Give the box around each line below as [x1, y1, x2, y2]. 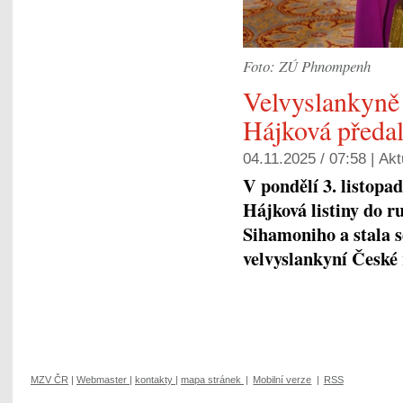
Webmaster [76, 373, 127, 385]
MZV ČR [31, 373, 68, 385]
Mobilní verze [253, 373, 312, 385]
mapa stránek [181, 373, 241, 385]
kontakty [135, 373, 173, 385]
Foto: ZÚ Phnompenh [243, 56, 371, 76]
